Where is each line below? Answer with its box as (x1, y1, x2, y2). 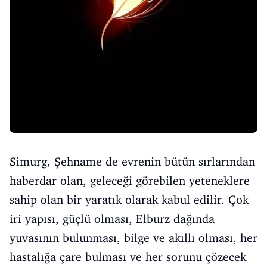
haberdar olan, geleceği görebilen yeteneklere (10, 173, 250, 188)
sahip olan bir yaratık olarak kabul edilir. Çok (10, 192, 249, 207)
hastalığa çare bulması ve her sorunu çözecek (10, 249, 246, 264)
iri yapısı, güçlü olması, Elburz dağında (10, 211, 215, 226)
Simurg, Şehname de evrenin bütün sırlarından (10, 154, 255, 169)
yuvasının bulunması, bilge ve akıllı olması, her (10, 230, 257, 245)
